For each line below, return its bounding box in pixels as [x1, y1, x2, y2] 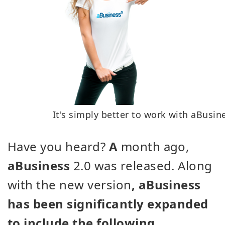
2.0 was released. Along [70, 157, 212, 174]
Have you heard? [8, 138, 109, 155]
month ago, [118, 138, 189, 155]
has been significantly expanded [8, 195, 208, 212]
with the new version [8, 176, 132, 193]
